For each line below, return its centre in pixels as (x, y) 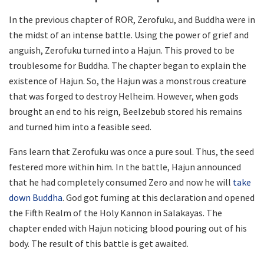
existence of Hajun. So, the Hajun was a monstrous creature (128, 80)
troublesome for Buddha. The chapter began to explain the (128, 65)
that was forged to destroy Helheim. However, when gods (124, 96)
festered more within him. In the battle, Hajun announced (125, 166)
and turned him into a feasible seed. (80, 126)
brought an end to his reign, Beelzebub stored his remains (126, 111)
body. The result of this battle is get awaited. (99, 243)
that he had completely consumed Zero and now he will (121, 182)
